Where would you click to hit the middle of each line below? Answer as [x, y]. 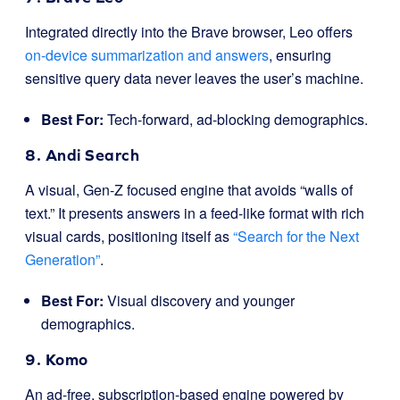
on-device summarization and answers [147, 55]
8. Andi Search [82, 155]
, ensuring [300, 55]
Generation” [62, 259]
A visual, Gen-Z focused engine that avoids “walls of [189, 190]
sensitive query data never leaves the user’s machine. [194, 78]
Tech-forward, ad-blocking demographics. [236, 119]
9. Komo [57, 359]
